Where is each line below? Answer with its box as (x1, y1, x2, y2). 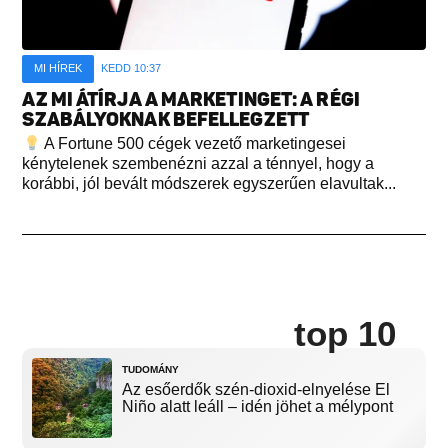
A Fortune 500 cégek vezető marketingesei (40, 135, 346, 153)
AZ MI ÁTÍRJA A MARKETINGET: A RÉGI (22, 88, 360, 112)
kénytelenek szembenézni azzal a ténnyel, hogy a (22, 155, 375, 173)
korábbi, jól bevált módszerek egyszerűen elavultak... (22, 175, 397, 193)
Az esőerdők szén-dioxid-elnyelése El (122, 381, 391, 399)
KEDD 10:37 (101, 62, 162, 75)
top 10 (293, 314, 396, 354)
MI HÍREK (34, 62, 83, 75)
